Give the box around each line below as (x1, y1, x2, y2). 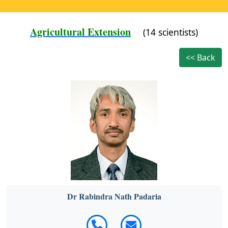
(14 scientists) (143, 26, 198, 38)
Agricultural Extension (30, 24, 131, 39)
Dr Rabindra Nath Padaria (67, 190, 161, 202)
